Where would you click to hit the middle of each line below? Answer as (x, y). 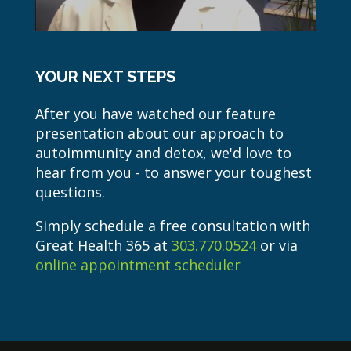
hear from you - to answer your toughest (173, 172)
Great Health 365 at (103, 245)
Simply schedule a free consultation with (172, 225)
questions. (70, 192)
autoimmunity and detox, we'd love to (163, 152)
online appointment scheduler (138, 264)
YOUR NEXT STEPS (105, 76)
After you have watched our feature (155, 113)
